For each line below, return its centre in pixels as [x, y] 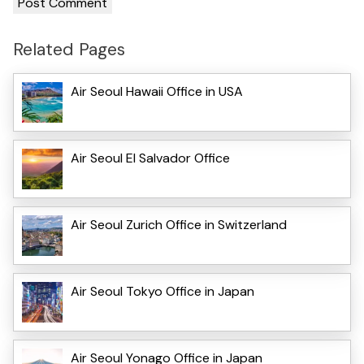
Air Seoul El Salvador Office [150, 158]
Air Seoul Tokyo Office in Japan [162, 291]
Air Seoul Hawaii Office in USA [157, 91]
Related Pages [69, 50]
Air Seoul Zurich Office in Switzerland [179, 224]
